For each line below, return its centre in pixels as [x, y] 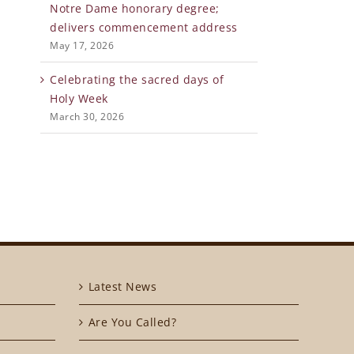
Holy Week [79, 99]
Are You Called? [132, 322]
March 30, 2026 [87, 117]
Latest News [122, 287]
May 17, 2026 [82, 46]
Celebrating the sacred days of [137, 80]
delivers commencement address [144, 28]
